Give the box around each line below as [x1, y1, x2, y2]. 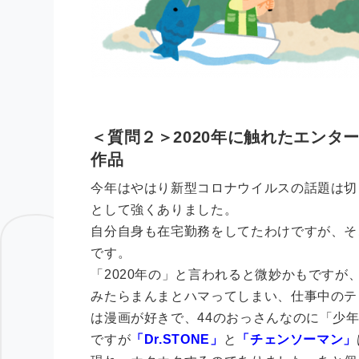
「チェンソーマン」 [236, 333, 357, 346]
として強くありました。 [91, 203, 238, 216]
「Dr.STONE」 [131, 333, 224, 346]
